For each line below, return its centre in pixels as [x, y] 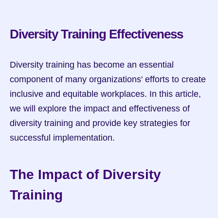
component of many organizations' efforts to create [108, 79]
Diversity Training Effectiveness [96, 34]
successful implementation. [62, 138]
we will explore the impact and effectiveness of [100, 109]
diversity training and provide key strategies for [100, 123]
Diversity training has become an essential [92, 65]
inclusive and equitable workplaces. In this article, [105, 94]
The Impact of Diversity [85, 174]
